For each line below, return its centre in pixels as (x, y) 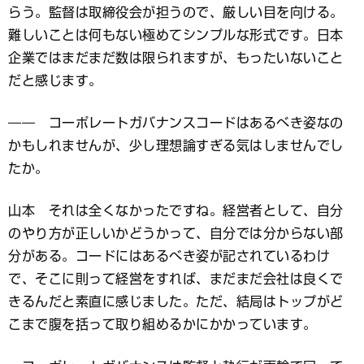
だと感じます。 (55, 80)
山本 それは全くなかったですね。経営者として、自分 (176, 210)
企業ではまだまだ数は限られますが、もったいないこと (176, 57)
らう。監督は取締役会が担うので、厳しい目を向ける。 (176, 12)
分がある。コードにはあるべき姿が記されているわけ (169, 256)
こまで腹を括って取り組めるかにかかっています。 (162, 324)
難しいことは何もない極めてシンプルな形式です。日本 (176, 35)
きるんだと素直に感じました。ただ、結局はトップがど (176, 301)
